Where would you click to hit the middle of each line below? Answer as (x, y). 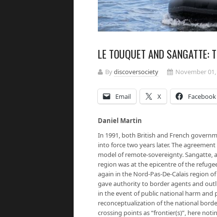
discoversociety (136, 72)
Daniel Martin (120, 121)
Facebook (202, 96)
